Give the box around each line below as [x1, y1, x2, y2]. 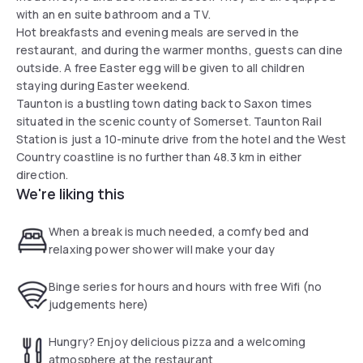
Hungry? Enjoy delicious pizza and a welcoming [49, 333, 306, 349]
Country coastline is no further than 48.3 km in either [16, 148, 302, 164]
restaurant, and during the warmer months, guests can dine [16, 41, 343, 58]
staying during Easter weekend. [16, 77, 193, 93]
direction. [16, 166, 69, 182]
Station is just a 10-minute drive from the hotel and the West [16, 130, 347, 147]
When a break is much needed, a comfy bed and [49, 223, 310, 239]
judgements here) [49, 296, 149, 312]
